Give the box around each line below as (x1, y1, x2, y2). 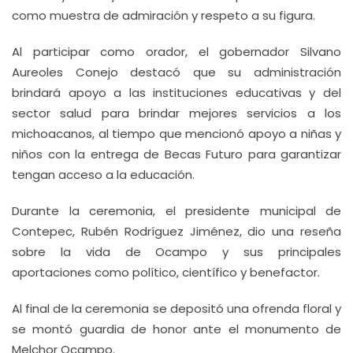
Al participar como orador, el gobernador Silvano (12, 43, 341, 60)
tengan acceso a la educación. (12, 166, 195, 183)
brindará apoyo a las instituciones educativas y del (12, 84, 341, 101)
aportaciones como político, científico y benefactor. (12, 264, 320, 281)
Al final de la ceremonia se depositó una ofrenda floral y (12, 300, 341, 317)
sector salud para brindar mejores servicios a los (12, 105, 341, 121)
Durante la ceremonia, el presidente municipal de (12, 203, 341, 219)
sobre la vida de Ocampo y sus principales (12, 243, 341, 260)
